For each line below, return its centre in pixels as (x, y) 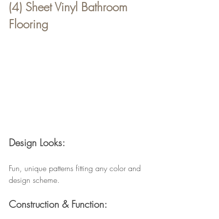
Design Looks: (37, 143)
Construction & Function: (58, 204)
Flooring (29, 24)
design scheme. (34, 180)
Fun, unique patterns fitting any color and (76, 168)
